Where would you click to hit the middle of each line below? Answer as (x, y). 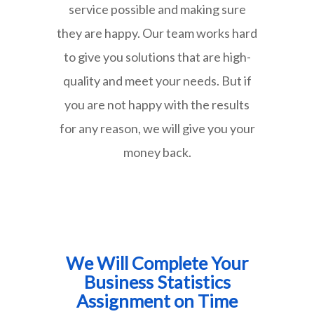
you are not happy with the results (157, 104)
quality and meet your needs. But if (157, 80)
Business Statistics (157, 281)
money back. (157, 152)
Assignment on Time (157, 300)
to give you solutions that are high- (157, 56)
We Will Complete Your (157, 262)
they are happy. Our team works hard (157, 33)
